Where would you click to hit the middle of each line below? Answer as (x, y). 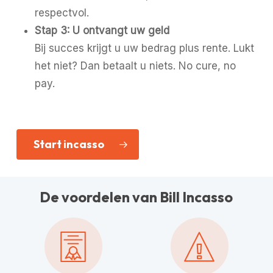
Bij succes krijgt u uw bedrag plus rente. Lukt (144, 48)
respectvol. (62, 12)
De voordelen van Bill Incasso (136, 197)
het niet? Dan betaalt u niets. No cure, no (135, 66)
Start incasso (69, 144)
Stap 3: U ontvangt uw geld (102, 30)
